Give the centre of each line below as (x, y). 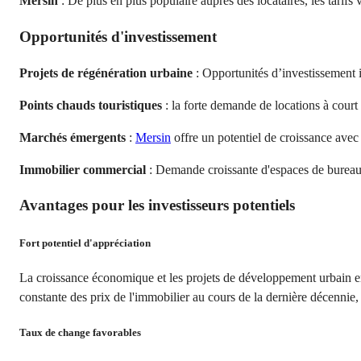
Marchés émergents (73, 137)
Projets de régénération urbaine (106, 73)
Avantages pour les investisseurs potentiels (157, 205)
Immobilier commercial (83, 169)
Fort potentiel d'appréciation (85, 243)
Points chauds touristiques (91, 105)
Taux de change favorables (80, 332)
